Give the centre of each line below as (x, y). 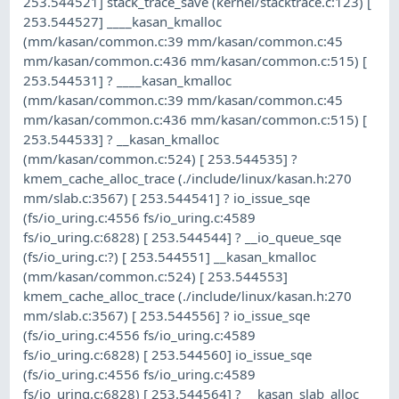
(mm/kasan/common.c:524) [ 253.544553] (156, 276)
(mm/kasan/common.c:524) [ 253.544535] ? (161, 158)
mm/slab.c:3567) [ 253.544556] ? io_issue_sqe (167, 315)
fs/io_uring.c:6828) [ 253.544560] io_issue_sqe (168, 354)
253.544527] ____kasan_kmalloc (123, 21)
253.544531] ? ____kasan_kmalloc (128, 80)
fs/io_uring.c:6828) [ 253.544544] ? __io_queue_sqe (183, 236)
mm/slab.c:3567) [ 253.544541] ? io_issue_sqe (167, 197)
